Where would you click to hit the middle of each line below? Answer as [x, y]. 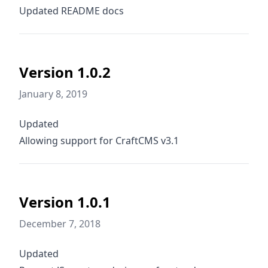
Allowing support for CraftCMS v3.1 [99, 141]
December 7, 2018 [60, 224]
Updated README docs [71, 11]
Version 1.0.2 [65, 72]
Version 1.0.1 [65, 202]
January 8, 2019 [53, 94]
